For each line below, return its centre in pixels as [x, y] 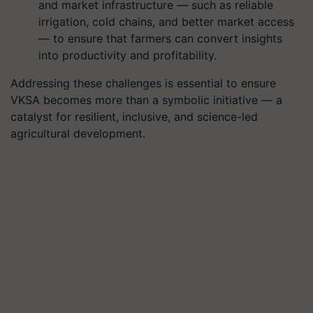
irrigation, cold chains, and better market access [166, 22]
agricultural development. [78, 133]
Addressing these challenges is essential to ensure [143, 83]
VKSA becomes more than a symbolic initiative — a [146, 100]
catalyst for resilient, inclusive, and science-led [134, 117]
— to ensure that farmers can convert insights [160, 38]
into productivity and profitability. [128, 55]
